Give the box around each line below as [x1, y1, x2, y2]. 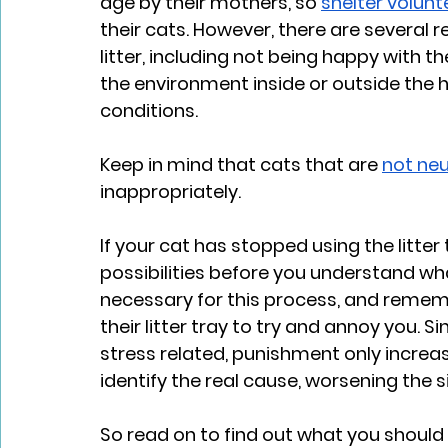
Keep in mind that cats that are [100, 152, 382, 177]
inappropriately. [100, 179, 245, 204]
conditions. [100, 98, 202, 123]
